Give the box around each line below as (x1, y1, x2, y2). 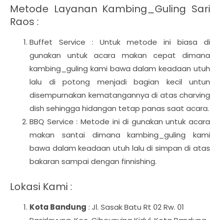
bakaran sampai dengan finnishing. (29, 156, 157, 166)
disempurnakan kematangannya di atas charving (29, 90, 210, 100)
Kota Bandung (29, 202, 86, 212)
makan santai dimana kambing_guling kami (29, 130, 210, 140)
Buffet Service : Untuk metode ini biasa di (29, 37, 210, 47)
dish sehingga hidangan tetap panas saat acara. (29, 103, 209, 113)
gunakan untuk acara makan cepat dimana (29, 50, 210, 60)
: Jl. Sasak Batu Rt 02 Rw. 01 (86, 202, 184, 212)
